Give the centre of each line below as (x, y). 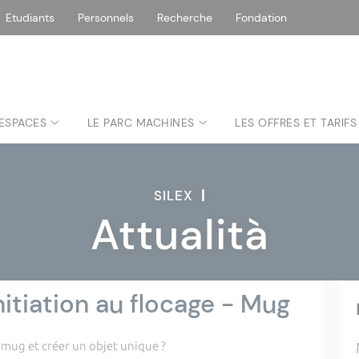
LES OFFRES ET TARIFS (296, 123)
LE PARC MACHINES (141, 123)
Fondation (261, 18)
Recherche (185, 18)
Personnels (106, 18)
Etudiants (30, 18)
